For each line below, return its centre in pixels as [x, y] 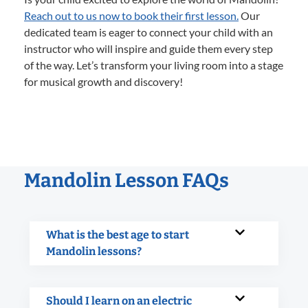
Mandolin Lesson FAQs [126, 180]
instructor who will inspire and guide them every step [148, 48]
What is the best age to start [118, 234]
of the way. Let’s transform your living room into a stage [154, 65]
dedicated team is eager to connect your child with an [148, 32]
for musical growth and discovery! [103, 81]
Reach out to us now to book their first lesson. [131, 15]
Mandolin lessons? [94, 251]
